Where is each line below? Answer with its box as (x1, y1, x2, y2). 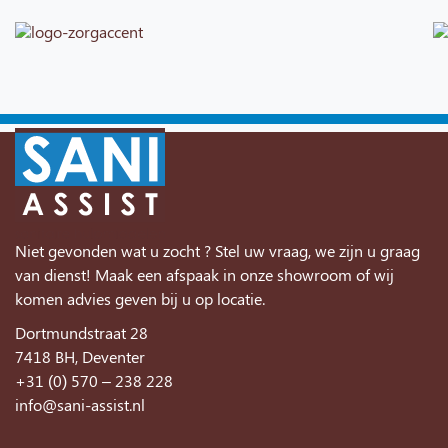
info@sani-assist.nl (15, 393, 145, 415)
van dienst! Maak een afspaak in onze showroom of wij (15, 263, 394, 285)
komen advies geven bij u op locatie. (15, 287, 265, 309)
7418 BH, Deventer (15, 345, 145, 367)
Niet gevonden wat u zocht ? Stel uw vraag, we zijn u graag (15, 239, 420, 261)
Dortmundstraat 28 (15, 321, 148, 343)
